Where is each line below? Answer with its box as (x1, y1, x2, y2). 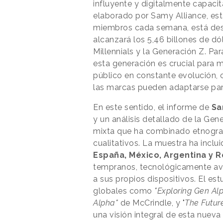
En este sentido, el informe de (93, 102, 212, 112)
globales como (93, 186, 152, 196)
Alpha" (93, 198, 118, 208)
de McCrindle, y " (118, 198, 185, 208)
